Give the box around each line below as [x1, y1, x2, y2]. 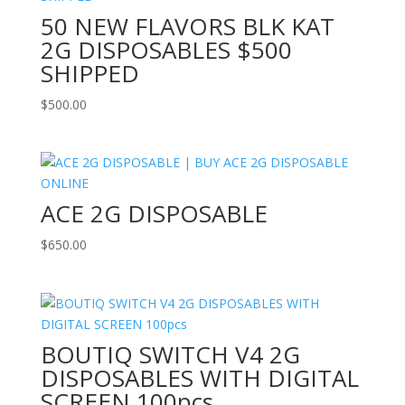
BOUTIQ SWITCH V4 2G [40, 337, 300, 371]
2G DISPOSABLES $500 [40, 33, 292, 67]
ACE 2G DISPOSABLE [40, 197, 268, 231]
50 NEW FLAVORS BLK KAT [40, 10, 334, 43]
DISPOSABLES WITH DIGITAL [40, 361, 359, 394]
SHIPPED [40, 57, 139, 90]
